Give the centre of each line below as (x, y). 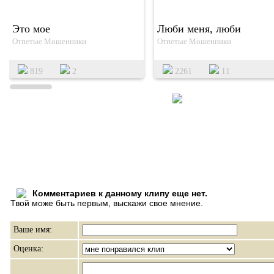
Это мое (31, 29)
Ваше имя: (33, 230)
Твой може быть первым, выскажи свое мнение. (107, 203)
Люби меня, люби (199, 29)
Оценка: (28, 249)
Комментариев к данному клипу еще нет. (120, 193)
